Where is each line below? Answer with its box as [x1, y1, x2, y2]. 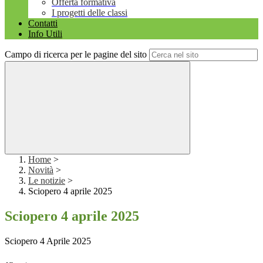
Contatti [28, 18, 58, 29]
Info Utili [28, 29, 62, 39]
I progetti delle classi [52, 8, 127, 18]
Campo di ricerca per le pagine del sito [5, 49, 147, 60]
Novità [28, 165, 53, 176]
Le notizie [28, 176, 65, 186]
